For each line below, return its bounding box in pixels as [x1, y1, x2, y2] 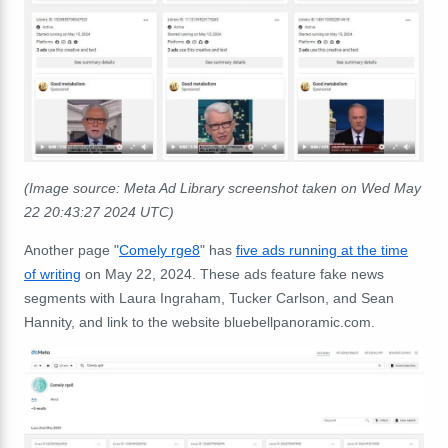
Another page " [24, 241, 119, 258]
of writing [24, 265, 81, 282]
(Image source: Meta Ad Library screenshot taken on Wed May [24, 179, 421, 196]
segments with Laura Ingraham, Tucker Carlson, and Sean [24, 289, 394, 306]
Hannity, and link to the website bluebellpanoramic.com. [24, 313, 375, 330]
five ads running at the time [236, 241, 408, 258]
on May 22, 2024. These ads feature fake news [81, 265, 384, 282]
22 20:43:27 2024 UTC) [24, 203, 174, 220]
